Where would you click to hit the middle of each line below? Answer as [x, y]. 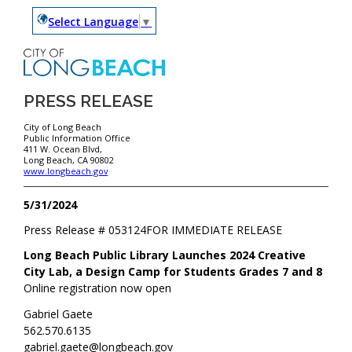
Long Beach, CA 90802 [69, 160]
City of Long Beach [64, 127]
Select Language [93, 21]
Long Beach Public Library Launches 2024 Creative [165, 255]
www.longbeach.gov [66, 171]
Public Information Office [77, 138]
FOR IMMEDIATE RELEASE [214, 230]
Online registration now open [98, 288]
